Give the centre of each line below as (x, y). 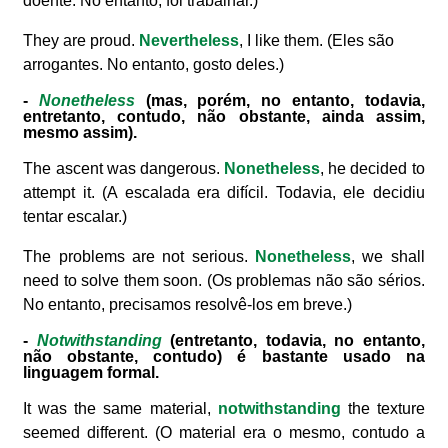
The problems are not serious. (139, 257)
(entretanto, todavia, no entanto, (293, 341)
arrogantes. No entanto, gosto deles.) (154, 65)
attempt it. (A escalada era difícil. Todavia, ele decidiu (224, 193)
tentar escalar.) (75, 217)
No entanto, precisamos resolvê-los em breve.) (188, 305)
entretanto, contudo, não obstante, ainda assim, (224, 117)
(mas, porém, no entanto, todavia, (280, 101)
